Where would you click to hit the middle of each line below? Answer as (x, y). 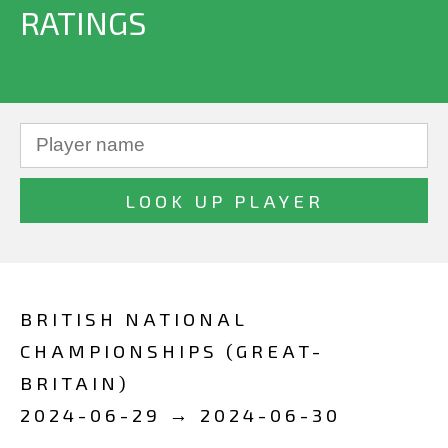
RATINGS (83, 22)
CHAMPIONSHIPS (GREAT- (172, 350)
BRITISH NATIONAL (134, 318)
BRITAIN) (75, 382)
